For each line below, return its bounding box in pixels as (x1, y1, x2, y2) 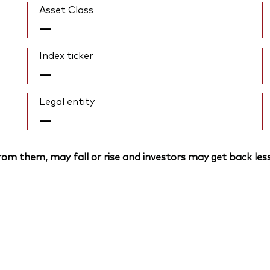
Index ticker (39, 48, 94, 62)
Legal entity (39, 94, 95, 108)
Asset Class (39, 2, 94, 16)
